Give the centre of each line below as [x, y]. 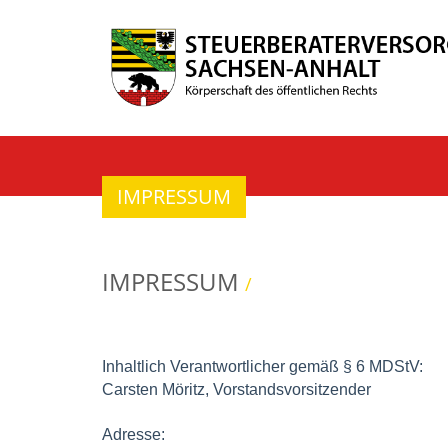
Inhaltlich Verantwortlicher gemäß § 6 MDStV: [262, 366]
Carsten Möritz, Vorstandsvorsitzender [236, 389]
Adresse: [133, 434]
